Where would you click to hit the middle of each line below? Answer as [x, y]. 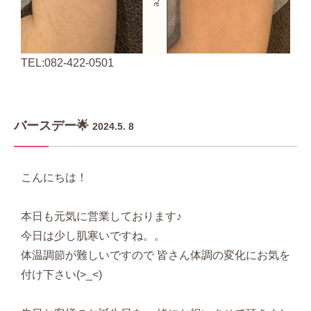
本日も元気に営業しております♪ [101, 217]
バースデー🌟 [51, 126]
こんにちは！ [54, 178]
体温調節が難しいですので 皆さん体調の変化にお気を [155, 255]
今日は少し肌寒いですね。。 [93, 236]
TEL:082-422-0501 [67, 63]
